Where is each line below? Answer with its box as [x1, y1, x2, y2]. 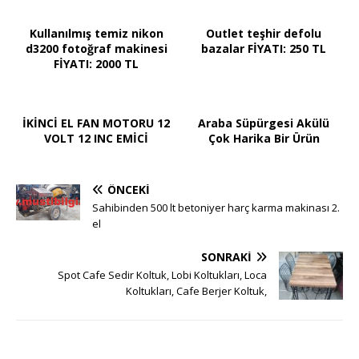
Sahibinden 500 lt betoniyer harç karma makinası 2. [92, 200, 340, 216]
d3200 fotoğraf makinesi [25, 41, 167, 57]
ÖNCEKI [107, 182, 150, 198]
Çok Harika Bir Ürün [208, 131, 320, 147]
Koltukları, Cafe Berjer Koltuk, [126, 284, 267, 299]
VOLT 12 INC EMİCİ [44, 131, 148, 147]
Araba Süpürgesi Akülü [198, 115, 329, 131]
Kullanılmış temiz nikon [29, 26, 163, 42]
